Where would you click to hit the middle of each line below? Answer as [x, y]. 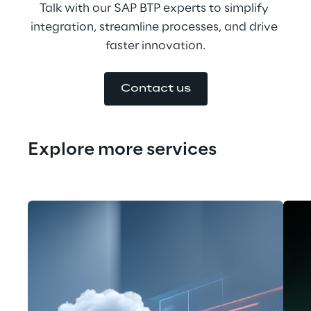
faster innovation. [155, 46]
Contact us [155, 89]
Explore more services [122, 150]
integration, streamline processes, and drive [155, 27]
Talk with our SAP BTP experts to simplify [155, 8]
